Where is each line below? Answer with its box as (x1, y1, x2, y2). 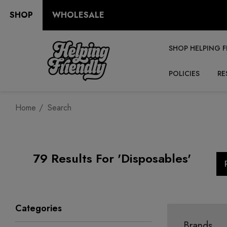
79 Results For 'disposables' (33, 149, 191, 167)
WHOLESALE (52, 9, 104, 21)
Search (48, 102, 71, 113)
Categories (15, 202, 62, 215)
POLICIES (169, 68, 200, 79)
